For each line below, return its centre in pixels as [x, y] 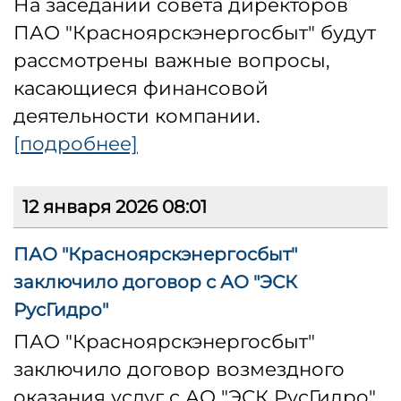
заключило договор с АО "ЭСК [155, 282]
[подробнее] [76, 144]
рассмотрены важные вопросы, [172, 60]
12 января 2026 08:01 [115, 207]
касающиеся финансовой [141, 88]
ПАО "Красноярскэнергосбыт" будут [195, 33]
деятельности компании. [137, 116]
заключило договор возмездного [179, 369]
